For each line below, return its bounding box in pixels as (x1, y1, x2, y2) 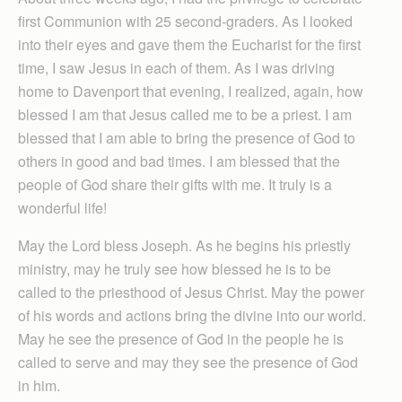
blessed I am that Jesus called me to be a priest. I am (18, 104, 352, 125)
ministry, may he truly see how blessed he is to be (18, 258, 331, 279)
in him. (18, 375, 60, 396)
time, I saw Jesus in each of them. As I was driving (18, 57, 335, 78)
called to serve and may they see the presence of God (18, 352, 358, 372)
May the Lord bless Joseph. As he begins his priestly (18, 235, 351, 256)
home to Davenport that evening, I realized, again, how (18, 81, 363, 101)
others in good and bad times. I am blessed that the (18, 151, 340, 171)
